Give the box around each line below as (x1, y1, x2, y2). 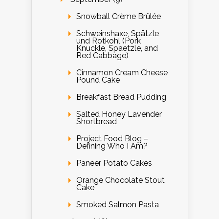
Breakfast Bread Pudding (76, 92, 166, 102)
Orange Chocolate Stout (76, 175, 165, 185)
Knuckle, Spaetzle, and (76, 43, 158, 53)
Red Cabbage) (76, 50, 129, 60)
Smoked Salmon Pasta (76, 199, 159, 209)
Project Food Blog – (76, 133, 148, 143)
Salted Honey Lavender (76, 109, 162, 119)
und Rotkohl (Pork (76, 36, 141, 45)
